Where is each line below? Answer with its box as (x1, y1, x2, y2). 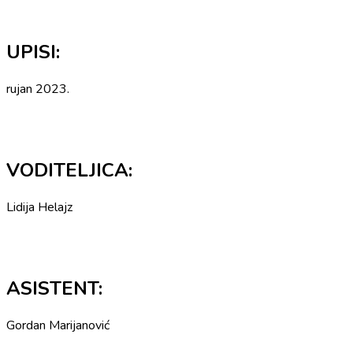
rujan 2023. (6, 80, 69, 98)
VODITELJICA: (6, 158, 132, 184)
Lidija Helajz (6, 199, 72, 217)
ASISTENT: (6, 276, 102, 302)
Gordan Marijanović (6, 317, 110, 334)
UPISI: (6, 39, 60, 65)
